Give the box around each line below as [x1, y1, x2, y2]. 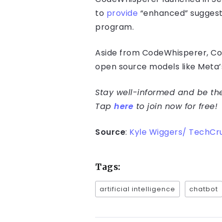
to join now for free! [133, 101, 218, 112]
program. [95, 21, 136, 33]
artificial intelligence [100, 185, 175, 194]
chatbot [189, 185, 218, 194]
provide [106, 7, 138, 19]
